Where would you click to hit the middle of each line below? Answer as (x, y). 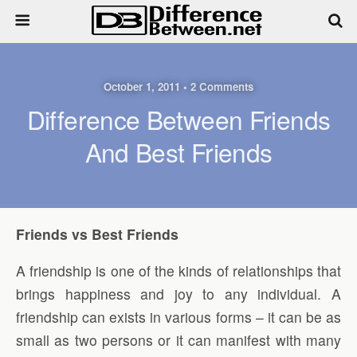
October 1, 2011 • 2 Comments (178, 86)
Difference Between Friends (178, 119)
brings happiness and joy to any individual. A (178, 294)
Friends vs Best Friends (97, 233)
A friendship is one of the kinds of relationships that (178, 271)
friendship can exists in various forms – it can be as (178, 317)
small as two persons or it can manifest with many (178, 340)
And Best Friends (178, 152)
